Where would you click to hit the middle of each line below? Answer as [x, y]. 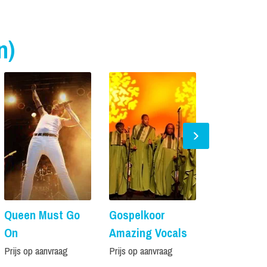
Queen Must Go [42, 215]
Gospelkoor [137, 215]
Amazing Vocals [148, 232]
